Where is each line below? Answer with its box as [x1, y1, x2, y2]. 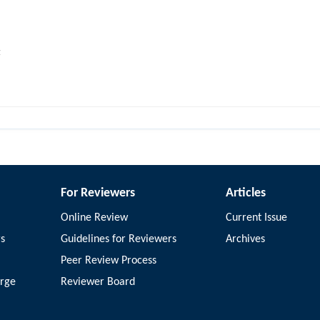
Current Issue [225, 212, 287, 224]
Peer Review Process [61, 255, 157, 266]
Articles [225, 186, 266, 200]
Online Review [61, 212, 129, 224]
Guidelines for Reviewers [61, 234, 177, 245]
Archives [225, 234, 265, 245]
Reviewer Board [61, 276, 136, 288]
